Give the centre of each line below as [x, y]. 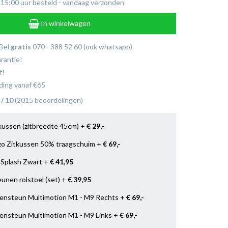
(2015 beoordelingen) [48, 100]
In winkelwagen [65, 23]
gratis [21, 47]
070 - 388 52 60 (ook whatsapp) [82, 47]
